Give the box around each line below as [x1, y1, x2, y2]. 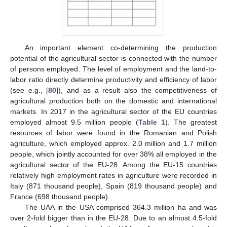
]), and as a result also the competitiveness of [56, 86, 217, 95]
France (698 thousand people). [10, 193, 110, 201]
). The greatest [165, 118, 217, 127]
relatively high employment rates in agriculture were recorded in [10, 171, 217, 180]
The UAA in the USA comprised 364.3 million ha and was [24, 203, 217, 212]
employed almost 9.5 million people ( [10, 118, 138, 127]
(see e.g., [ [10, 86, 49, 95]
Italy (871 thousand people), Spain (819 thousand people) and [10, 182, 217, 191]
